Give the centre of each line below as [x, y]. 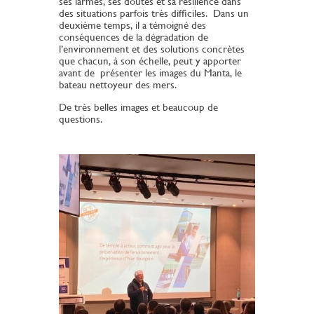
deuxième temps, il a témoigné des [134, 25]
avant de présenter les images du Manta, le [150, 73]
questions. [82, 119]
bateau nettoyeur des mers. [118, 85]
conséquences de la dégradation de [134, 37]
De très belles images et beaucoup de [138, 107]
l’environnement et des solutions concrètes [152, 49]
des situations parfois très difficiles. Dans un [154, 13]
